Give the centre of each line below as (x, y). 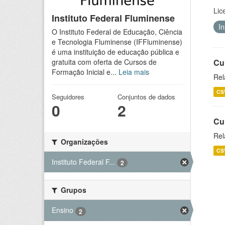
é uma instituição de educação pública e (116, 52)
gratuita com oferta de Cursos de (104, 62)
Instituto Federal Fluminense (113, 18)
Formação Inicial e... (85, 72)
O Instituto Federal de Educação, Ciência (117, 32)
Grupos (73, 190)
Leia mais (134, 72)
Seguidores (68, 97)
